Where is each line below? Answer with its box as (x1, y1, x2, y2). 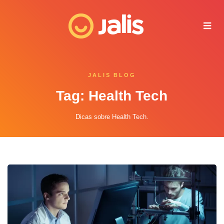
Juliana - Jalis (35, 19, 78, 27)
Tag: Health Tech (56, 88, 168, 104)
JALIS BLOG (88, 72, 136, 78)
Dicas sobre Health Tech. (75, 113, 148, 121)
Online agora (35, 30, 66, 36)
